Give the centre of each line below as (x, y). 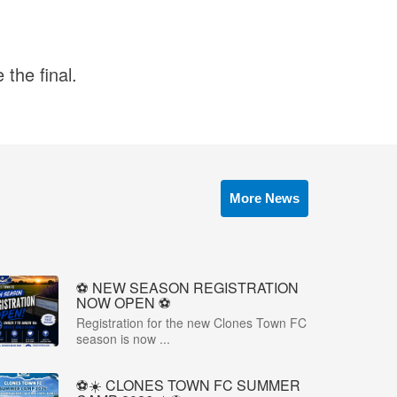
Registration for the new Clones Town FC (191, 323)
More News (265, 198)
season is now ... (123, 339)
